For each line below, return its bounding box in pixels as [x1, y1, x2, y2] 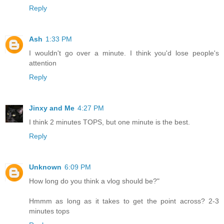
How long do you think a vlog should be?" [29, 176, 159, 185]
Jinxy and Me [29, 103, 74, 112]
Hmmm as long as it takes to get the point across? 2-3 [29, 196, 219, 205]
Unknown [29, 162, 61, 171]
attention [29, 59, 56, 67]
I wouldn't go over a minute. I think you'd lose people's [29, 49, 219, 57]
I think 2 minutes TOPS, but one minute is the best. [29, 117, 190, 126]
